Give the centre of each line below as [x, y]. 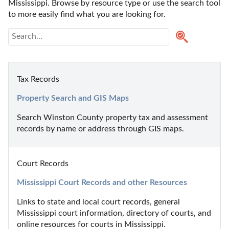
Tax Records [38, 79]
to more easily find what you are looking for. [87, 14]
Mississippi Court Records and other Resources [102, 182]
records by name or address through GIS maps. [100, 129]
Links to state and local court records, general [98, 202]
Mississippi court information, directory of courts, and [114, 213]
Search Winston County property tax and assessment [112, 117]
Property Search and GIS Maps [73, 98]
